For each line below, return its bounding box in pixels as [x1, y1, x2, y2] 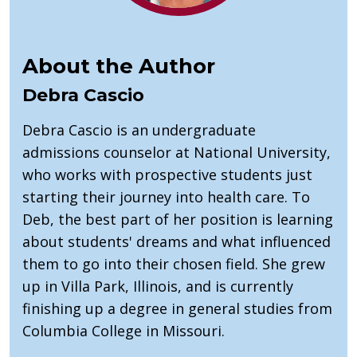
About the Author [22, 53, 215, 79]
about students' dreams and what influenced [22, 231, 331, 251]
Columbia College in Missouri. [22, 320, 225, 340]
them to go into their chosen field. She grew [22, 253, 325, 273]
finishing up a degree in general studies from [22, 298, 332, 318]
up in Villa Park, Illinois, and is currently [22, 276, 293, 296]
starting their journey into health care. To [22, 186, 310, 206]
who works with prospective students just [22, 164, 312, 184]
